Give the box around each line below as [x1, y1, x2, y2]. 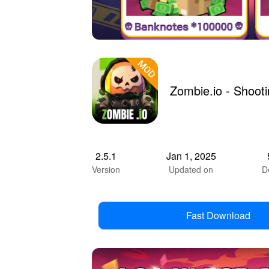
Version [92, 163, 120, 175]
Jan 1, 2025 [166, 148, 216, 163]
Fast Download [186, 208, 250, 222]
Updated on [169, 163, 214, 175]
